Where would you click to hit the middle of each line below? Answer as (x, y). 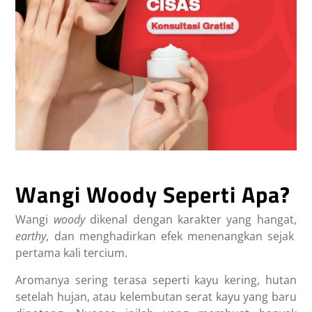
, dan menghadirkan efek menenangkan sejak (170, 236)
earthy (31, 236)
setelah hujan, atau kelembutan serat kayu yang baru (156, 296)
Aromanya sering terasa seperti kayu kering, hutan (156, 280)
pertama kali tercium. (72, 252)
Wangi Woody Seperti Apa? (153, 194)
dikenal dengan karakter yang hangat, (193, 219)
